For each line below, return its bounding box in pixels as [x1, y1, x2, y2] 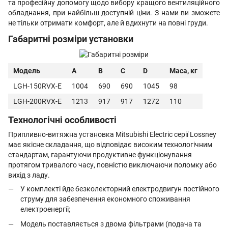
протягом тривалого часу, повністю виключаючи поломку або [8, 161, 217, 169]
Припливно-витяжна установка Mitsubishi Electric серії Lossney [8, 130, 216, 139]
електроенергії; [20, 205, 70, 214]
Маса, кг [169, 66, 197, 75]
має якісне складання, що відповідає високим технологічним [8, 140, 212, 149]
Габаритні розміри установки [8, 33, 133, 44]
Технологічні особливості [8, 114, 117, 125]
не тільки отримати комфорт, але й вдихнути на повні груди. [8, 18, 208, 27]
